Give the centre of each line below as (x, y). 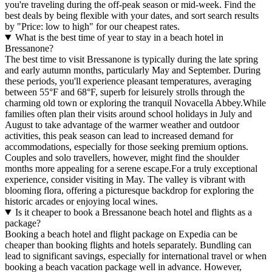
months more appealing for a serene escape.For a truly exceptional (131, 169)
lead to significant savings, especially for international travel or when (136, 256)
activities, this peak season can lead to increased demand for (119, 136)
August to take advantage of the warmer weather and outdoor (122, 125)
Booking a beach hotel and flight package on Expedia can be (121, 234)
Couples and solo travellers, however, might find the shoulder (122, 158)
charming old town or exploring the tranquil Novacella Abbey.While (135, 103)
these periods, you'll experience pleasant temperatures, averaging (128, 81)
